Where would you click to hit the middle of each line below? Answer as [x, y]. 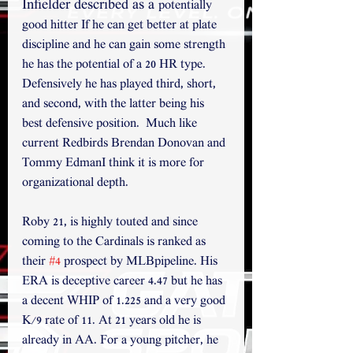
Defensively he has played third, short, [121, 85]
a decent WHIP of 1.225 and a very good [125, 302]
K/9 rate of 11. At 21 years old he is [113, 321]
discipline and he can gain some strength [125, 46]
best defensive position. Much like [111, 124]
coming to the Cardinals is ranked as [115, 243]
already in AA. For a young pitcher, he [122, 341]
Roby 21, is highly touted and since [111, 223]
